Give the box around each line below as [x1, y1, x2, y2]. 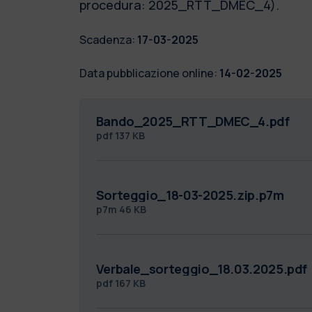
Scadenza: [79, 31, 135, 47]
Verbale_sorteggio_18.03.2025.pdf [95, 260, 308, 277]
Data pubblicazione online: [79, 65, 217, 81]
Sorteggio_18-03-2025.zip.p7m [95, 186, 284, 203]
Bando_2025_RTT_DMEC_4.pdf [95, 112, 290, 130]
